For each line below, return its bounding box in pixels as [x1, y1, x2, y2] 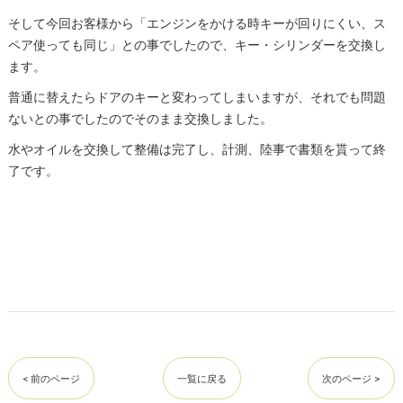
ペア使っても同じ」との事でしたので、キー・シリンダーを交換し [7, 38, 386, 53]
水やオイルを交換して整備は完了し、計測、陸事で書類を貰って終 [7, 142, 386, 157]
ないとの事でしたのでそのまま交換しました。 [7, 112, 273, 127]
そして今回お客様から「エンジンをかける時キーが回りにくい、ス [7, 16, 386, 31]
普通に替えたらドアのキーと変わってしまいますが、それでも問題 [7, 90, 386, 105]
